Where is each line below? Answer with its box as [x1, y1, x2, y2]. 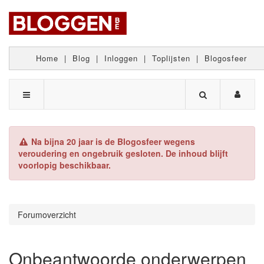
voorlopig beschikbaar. [18, 159, 111, 171]
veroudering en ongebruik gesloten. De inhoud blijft [18, 147, 228, 159]
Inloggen [104, 52, 138, 64]
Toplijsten [152, 52, 190, 64]
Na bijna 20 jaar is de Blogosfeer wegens [29, 135, 195, 147]
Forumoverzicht [18, 208, 76, 220]
